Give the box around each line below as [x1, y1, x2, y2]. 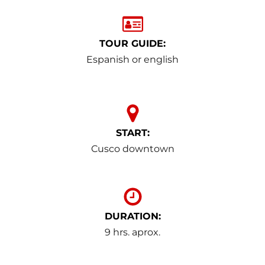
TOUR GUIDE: [99, 38, 166, 49]
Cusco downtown [91, 143, 174, 154]
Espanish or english [86, 54, 179, 65]
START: [115, 127, 150, 138]
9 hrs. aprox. [105, 227, 160, 238]
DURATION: [104, 211, 161, 222]
